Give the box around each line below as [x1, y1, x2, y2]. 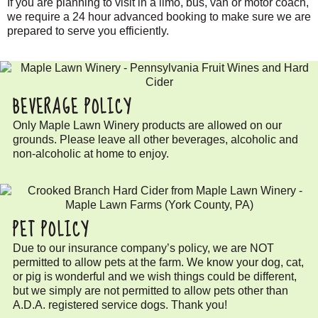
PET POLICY [12, 214, 89, 248]
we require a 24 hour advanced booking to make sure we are [7, 10, 311, 23]
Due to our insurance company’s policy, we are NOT [12, 242, 274, 255]
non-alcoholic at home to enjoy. [12, 148, 169, 160]
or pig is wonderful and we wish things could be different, [12, 270, 297, 283]
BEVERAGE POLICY [12, 91, 132, 125]
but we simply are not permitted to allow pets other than [12, 285, 288, 297]
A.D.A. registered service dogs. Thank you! [12, 299, 227, 312]
